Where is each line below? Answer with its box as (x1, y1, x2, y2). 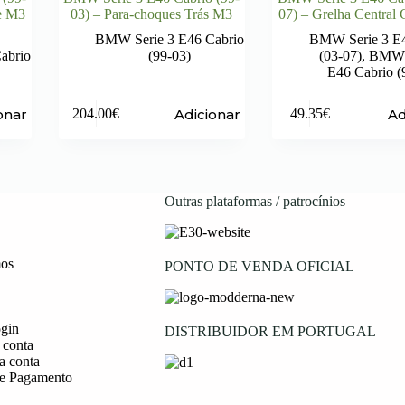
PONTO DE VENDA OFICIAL (164, 258, 354, 274)
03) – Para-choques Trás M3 (71, 5, 233, 22)
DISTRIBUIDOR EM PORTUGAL (164, 324, 376, 339)
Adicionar (174, 105, 241, 123)
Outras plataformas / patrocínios (164, 193, 345, 209)
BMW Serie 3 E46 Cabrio (95, 31, 245, 47)
